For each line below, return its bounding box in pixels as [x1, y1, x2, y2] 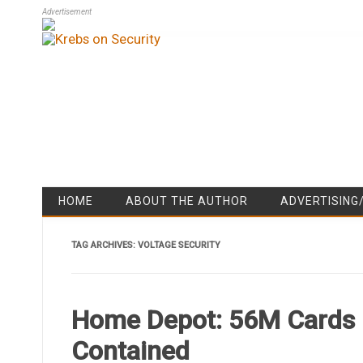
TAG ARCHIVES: [70, 239, 138, 250]
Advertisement [42, 7, 92, 16]
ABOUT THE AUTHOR [126, 194, 248, 207]
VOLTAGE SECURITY [137, 239, 220, 250]
